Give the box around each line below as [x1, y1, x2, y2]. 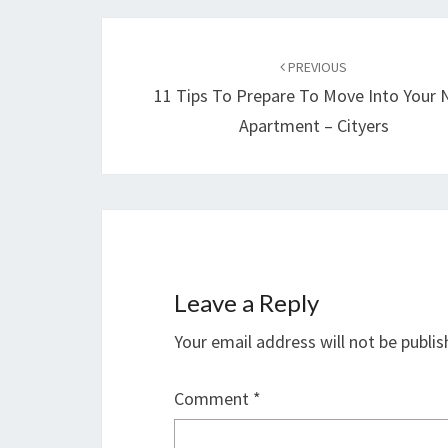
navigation [101, 53, 240, 89]
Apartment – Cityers [238, 114, 389, 137]
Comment [174, 387, 253, 410]
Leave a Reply [174, 288, 319, 317]
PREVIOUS [285, 58, 348, 76]
